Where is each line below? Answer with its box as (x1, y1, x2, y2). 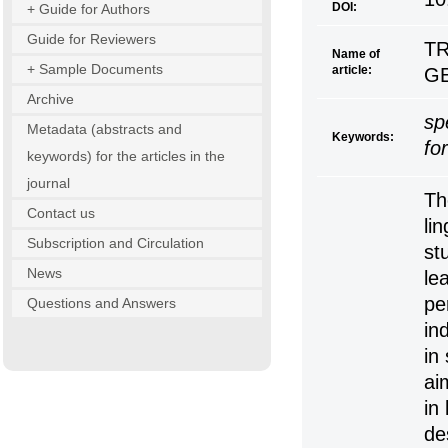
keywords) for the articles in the (27, 148, 225, 164)
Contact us (27, 205, 95, 221)
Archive (27, 91, 74, 107)
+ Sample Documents (27, 61, 163, 77)
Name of (332, 47, 380, 61)
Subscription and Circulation (27, 235, 204, 251)
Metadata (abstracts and (27, 121, 182, 137)
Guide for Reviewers (27, 31, 156, 47)
